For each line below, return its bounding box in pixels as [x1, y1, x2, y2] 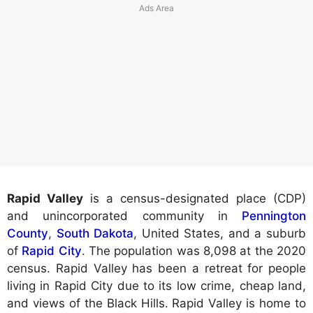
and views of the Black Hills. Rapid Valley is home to [7, 296, 306, 311]
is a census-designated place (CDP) [83, 191, 306, 206]
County [7, 226, 48, 241]
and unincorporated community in [7, 209, 242, 224]
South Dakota [56, 226, 134, 241]
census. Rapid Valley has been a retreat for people [7, 261, 306, 276]
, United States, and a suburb [133, 226, 307, 241]
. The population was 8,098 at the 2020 [81, 244, 307, 259]
